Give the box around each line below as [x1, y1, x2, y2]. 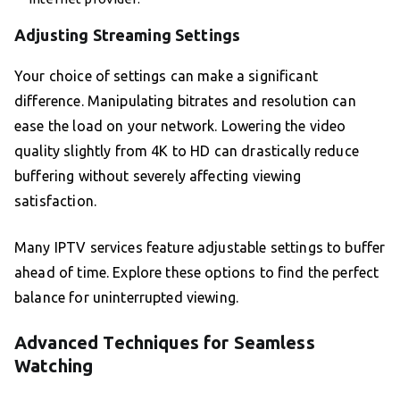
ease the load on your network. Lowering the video [14, 118, 346, 135]
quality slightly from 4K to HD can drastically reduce [14, 143, 359, 160]
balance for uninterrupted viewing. [14, 289, 239, 306]
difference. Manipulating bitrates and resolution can [14, 93, 356, 110]
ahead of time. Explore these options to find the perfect [14, 264, 379, 281]
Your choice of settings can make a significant [14, 68, 318, 85]
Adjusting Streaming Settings [14, 26, 241, 45]
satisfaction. [14, 193, 96, 210]
